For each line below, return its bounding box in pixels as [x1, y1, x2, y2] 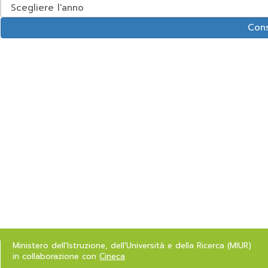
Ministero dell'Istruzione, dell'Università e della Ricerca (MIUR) [13, 240, 251, 251]
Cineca [99, 251, 125, 262]
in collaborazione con [13, 251, 99, 262]
